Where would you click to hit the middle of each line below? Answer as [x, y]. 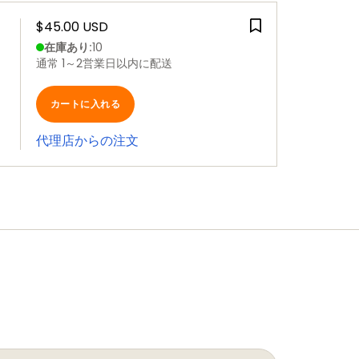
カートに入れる [86, 104]
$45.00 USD [72, 27]
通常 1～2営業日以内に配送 [104, 63]
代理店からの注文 [87, 141]
